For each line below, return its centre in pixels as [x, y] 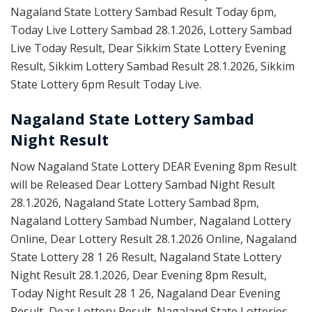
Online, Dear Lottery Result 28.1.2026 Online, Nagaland [154, 239]
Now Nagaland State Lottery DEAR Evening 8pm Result [154, 167]
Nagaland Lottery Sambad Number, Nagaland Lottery [151, 221]
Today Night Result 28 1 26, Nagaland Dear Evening [146, 294]
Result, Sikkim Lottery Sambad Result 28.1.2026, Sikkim [153, 66]
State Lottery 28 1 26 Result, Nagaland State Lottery [146, 257]
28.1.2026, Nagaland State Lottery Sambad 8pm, [135, 203]
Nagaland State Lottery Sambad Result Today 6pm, [143, 11]
